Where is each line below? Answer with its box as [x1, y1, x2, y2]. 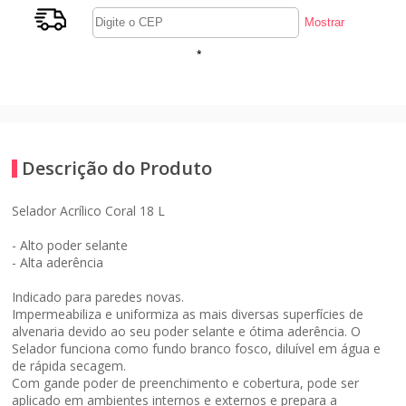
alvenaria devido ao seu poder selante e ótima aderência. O [12, 322, 362, 340]
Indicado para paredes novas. [12, 287, 185, 305]
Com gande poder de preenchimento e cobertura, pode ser [12, 373, 360, 391]
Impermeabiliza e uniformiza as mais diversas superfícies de [12, 304, 364, 323]
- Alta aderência [12, 253, 104, 271]
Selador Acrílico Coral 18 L [12, 201, 166, 219]
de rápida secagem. [12, 356, 127, 374]
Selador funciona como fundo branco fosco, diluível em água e [12, 339, 382, 357]
